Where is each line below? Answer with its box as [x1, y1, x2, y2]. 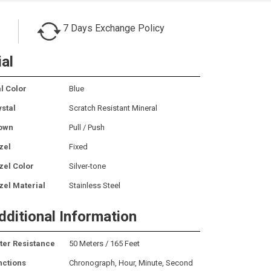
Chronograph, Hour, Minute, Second [69, 258, 193, 267]
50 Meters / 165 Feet [69, 238, 140, 248]
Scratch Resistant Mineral [69, 103, 157, 113]
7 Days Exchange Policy [63, 22, 165, 34]
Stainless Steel [69, 180, 120, 190]
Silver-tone [69, 161, 106, 171]
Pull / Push [69, 122, 105, 132]
